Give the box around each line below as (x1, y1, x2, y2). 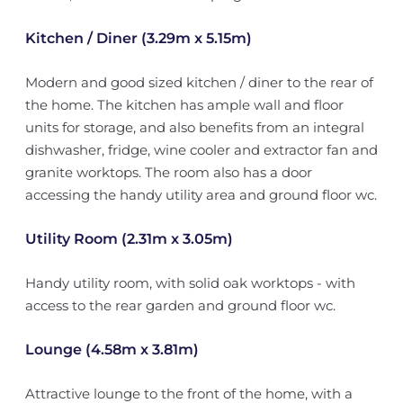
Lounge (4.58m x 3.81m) (24, 341, 199, 358)
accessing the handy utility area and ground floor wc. (24, 186, 377, 203)
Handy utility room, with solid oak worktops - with (24, 274, 355, 291)
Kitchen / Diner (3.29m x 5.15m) (24, 30, 252, 47)
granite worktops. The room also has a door (24, 164, 312, 181)
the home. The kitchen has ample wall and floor (24, 96, 344, 113)
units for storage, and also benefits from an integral (24, 119, 364, 136)
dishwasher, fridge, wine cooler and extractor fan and (24, 141, 378, 158)
